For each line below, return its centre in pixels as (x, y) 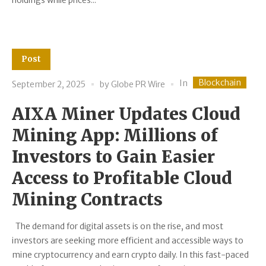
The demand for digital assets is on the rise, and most (118, 227)
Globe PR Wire (138, 84)
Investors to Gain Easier (113, 157)
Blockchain (220, 83)
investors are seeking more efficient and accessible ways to (128, 241)
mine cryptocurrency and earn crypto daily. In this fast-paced (130, 255)
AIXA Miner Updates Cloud (126, 114)
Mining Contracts (87, 200)
